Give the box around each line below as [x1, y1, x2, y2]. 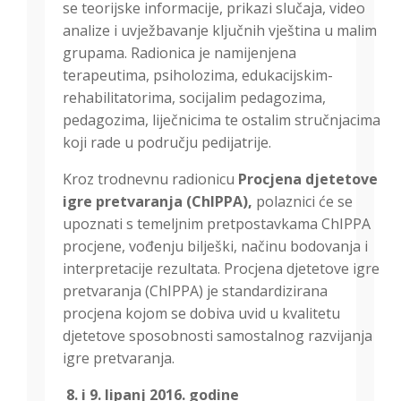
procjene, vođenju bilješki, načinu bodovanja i [63, 236, 368, 257]
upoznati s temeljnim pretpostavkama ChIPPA [63, 214, 371, 235]
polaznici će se [252, 192, 353, 212]
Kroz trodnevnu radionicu [63, 169, 238, 190]
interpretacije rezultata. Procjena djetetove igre [63, 259, 380, 279]
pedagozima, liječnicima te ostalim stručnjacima [63, 110, 380, 131]
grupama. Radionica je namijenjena [63, 43, 296, 64]
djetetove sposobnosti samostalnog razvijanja [63, 326, 372, 346]
